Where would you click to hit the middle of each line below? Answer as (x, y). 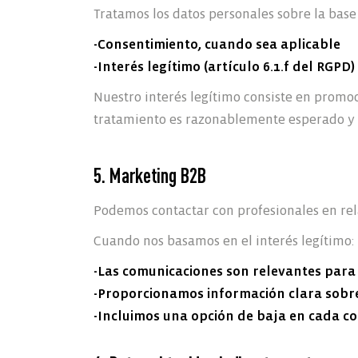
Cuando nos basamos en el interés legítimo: (224, 241)
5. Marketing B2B (150, 175)
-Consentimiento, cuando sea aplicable (217, 44)
